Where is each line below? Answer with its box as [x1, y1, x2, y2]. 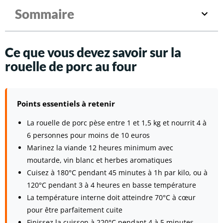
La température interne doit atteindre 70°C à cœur [27, 193, 196, 203]
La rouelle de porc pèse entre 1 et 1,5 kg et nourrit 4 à [27, 118, 207, 128]
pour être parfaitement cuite [27, 205, 122, 215]
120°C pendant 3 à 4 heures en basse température [27, 180, 196, 190]
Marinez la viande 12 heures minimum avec [27, 143, 173, 153]
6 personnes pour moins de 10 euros [27, 130, 150, 140]
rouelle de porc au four [5, 58, 137, 75]
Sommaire [15, 6, 74, 22]
